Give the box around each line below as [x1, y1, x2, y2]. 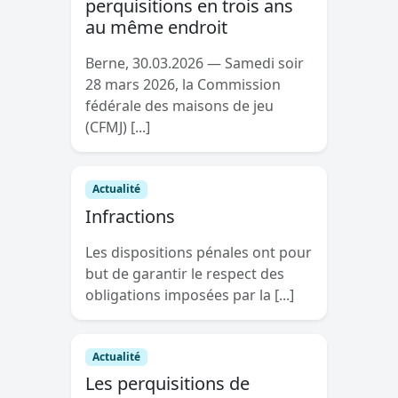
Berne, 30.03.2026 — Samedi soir [85, 53, 304, 74]
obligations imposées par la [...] [85, 284, 294, 305]
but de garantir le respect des [85, 263, 284, 283]
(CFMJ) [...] [85, 117, 150, 138]
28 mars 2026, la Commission [85, 75, 281, 95]
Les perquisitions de [85, 370, 250, 395]
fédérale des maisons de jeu [85, 96, 274, 116]
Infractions [85, 203, 175, 228]
